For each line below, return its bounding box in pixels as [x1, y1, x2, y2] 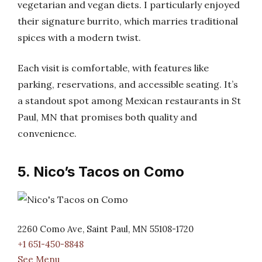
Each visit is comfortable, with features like [18, 62, 209, 74]
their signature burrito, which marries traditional [18, 15, 238, 27]
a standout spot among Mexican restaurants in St [18, 95, 241, 106]
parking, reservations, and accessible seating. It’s [18, 78, 238, 90]
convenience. [18, 127, 77, 139]
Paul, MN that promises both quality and [18, 111, 197, 123]
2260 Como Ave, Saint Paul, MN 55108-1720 [18, 223, 194, 235]
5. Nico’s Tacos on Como [18, 163, 184, 180]
